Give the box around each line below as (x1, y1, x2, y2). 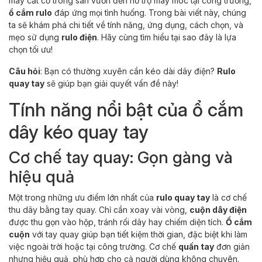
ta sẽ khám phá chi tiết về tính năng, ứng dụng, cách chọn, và (9, 19, 243, 30)
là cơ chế (210, 192, 247, 202)
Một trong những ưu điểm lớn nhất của (9, 192, 156, 202)
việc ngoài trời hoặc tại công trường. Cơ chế (9, 241, 178, 251)
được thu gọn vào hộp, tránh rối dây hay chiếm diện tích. (9, 216, 226, 227)
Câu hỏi (9, 65, 40, 76)
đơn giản (214, 241, 250, 251)
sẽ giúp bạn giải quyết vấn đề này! (44, 78, 178, 88)
